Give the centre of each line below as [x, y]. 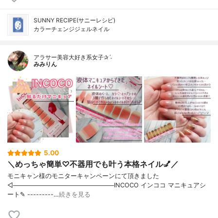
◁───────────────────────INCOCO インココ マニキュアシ [107, 185]
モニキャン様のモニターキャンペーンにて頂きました [83, 176]
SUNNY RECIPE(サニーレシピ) [74, 20]
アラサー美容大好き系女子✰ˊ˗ [73, 57]
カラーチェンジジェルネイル [72, 29]
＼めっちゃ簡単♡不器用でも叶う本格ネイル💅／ [93, 164]
